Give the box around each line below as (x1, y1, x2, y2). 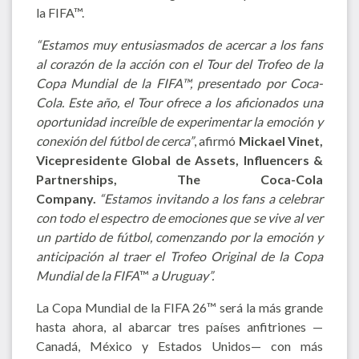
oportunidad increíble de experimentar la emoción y (36, 113, 323, 129)
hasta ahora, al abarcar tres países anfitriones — (36, 318, 323, 334)
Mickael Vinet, (238, 132, 324, 148)
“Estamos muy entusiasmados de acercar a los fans (36, 36, 323, 52)
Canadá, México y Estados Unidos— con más (36, 337, 323, 353)
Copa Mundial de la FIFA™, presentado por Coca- (36, 75, 323, 91)
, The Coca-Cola (114, 171, 323, 187)
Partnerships (36, 171, 114, 187)
